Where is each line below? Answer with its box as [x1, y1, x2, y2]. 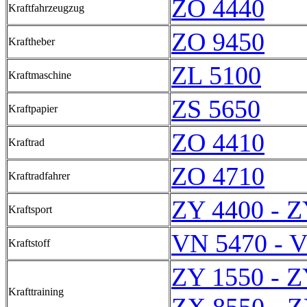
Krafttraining [8, 286, 64, 297]
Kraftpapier [8, 103, 58, 114]
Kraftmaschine [8, 69, 71, 81]
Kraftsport [8, 204, 52, 215]
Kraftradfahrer [8, 170, 70, 182]
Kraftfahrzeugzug [8, 2, 84, 14]
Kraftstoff [8, 237, 50, 249]
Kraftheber [8, 36, 55, 47]
